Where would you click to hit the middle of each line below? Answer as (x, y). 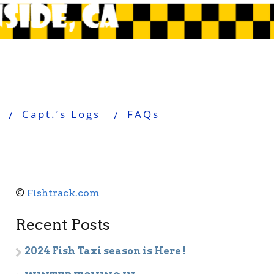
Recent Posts (63, 224)
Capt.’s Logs (61, 114)
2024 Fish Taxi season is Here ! (106, 251)
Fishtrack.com (64, 193)
